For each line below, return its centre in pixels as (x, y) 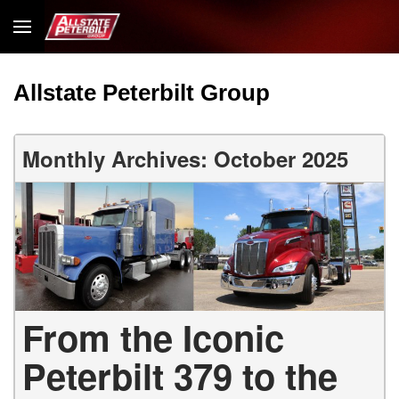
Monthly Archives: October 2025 (185, 159)
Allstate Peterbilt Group (142, 93)
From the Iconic (153, 338)
